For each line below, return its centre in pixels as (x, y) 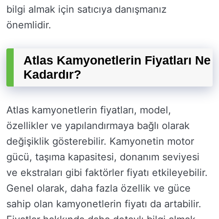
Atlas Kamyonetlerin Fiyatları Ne (117, 60)
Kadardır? (52, 75)
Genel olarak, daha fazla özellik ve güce (99, 188)
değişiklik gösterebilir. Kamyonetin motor (100, 142)
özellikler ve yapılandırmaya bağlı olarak (98, 126)
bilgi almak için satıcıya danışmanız (87, 10)
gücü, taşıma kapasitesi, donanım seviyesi (103, 157)
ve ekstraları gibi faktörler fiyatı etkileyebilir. (107, 173)
